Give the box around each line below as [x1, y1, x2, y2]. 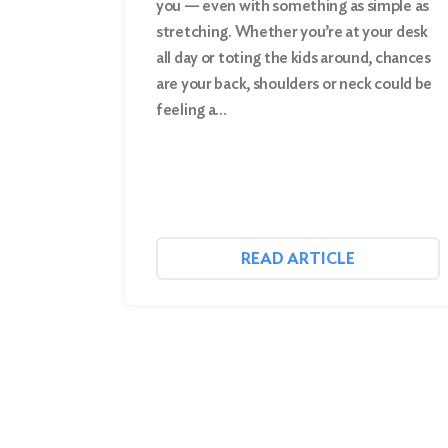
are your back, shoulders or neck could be [156, 73, 433, 93]
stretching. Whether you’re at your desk [156, 21, 428, 41]
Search [66, 23, 116, 43]
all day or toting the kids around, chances [156, 47, 431, 67]
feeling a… [156, 99, 228, 119]
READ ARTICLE [240, 248, 355, 268]
